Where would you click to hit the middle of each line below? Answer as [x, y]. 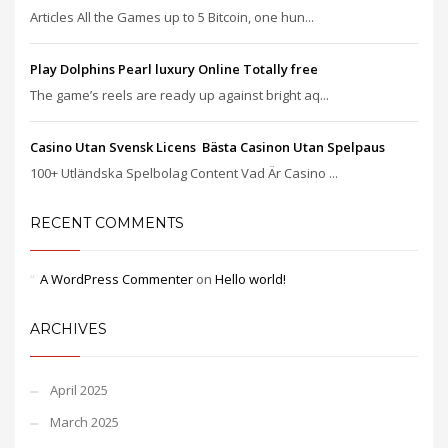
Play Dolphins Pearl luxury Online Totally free [174, 69]
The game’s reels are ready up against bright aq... [179, 95]
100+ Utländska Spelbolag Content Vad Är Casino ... [184, 173]
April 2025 [79, 390]
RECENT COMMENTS [107, 223]
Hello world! [250, 279]
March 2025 [84, 422]
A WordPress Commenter [116, 279]
